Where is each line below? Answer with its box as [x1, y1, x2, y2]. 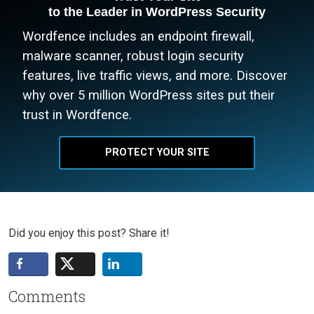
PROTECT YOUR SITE [104, 146, 210, 158]
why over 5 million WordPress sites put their [22, 87, 275, 102]
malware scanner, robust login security [22, 48, 244, 63]
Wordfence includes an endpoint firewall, [22, 28, 254, 43]
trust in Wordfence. [22, 107, 132, 122]
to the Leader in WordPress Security [48, 4, 266, 19]
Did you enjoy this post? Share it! [8, 226, 170, 240]
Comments [8, 285, 86, 306]
